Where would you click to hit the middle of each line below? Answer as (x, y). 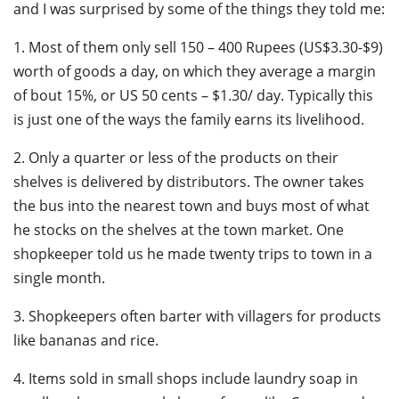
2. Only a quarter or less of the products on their (176, 157)
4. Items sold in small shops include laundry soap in (186, 378)
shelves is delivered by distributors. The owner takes (189, 181)
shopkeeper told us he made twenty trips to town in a (193, 253)
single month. (59, 277)
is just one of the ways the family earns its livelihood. (189, 119)
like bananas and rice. (86, 340)
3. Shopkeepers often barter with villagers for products (197, 316)
